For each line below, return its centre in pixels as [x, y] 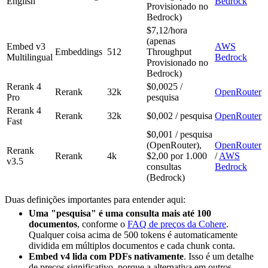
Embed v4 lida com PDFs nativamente [106, 257]
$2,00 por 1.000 [177, 156]
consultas [164, 167]
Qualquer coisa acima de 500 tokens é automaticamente [133, 235]
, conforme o [102, 224]
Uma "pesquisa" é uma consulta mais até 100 [120, 214]
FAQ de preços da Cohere [177, 224]
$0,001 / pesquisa [179, 135]
